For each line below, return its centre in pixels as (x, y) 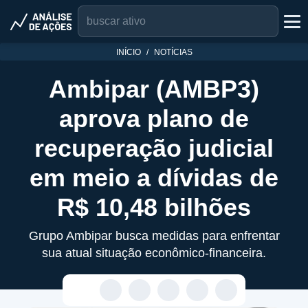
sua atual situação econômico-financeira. (154, 253)
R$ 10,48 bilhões (154, 207)
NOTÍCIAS (173, 52)
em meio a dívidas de (154, 178)
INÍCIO (128, 52)
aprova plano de (154, 119)
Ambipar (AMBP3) (154, 89)
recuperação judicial (154, 148)
